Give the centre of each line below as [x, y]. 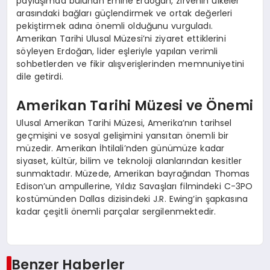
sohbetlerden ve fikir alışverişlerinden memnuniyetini [130, 64]
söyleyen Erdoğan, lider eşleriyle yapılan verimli [117, 52]
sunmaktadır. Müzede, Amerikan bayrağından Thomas [133, 174]
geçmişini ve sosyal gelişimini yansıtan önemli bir [123, 136]
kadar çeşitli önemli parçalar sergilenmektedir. [116, 212]
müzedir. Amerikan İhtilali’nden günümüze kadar [121, 149]
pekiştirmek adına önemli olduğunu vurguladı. [115, 26]
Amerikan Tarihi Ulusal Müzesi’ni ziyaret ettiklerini [121, 39]
